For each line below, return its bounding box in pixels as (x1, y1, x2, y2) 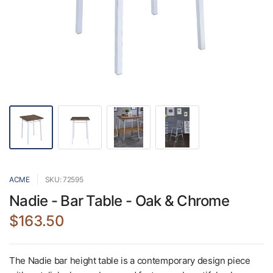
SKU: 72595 (44, 175, 83, 184)
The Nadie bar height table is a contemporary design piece (9, 255, 250, 266)
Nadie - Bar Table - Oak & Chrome (9, 192, 229, 210)
